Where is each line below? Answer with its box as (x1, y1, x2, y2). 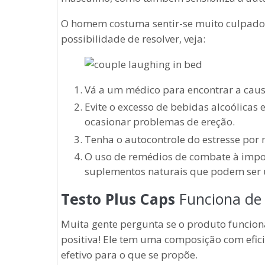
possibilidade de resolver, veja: (61, 32, 205, 46)
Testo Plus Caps (61, 188, 175, 209)
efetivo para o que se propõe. (61, 247, 198, 261)
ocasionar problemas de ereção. (85, 115, 235, 129)
